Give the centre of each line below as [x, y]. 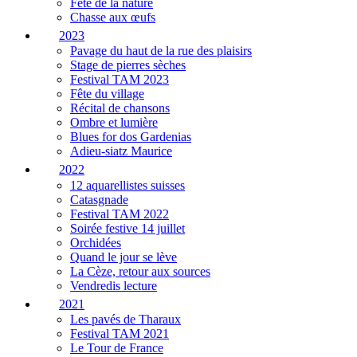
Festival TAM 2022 [120, 214]
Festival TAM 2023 [120, 80]
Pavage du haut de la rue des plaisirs [161, 51]
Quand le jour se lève [124, 257]
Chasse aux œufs [113, 17]
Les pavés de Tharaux [126, 320]
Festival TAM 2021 [120, 334]
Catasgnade [99, 199]
